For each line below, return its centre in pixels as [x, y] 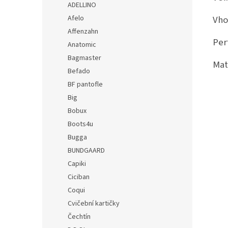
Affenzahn [83, 32]
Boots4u [80, 124]
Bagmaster [84, 58]
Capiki [77, 164]
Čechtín [79, 217]
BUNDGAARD [86, 151]
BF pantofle [85, 84]
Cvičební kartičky [94, 204]
